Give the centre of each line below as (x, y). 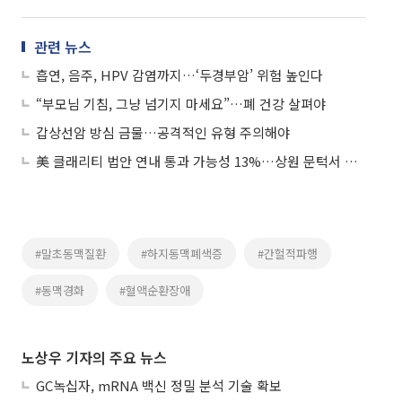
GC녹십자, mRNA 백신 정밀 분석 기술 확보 (159, 386)
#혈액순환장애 (155, 291)
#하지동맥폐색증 (182, 254)
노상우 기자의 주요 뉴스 (94, 358)
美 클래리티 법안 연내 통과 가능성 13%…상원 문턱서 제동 (351, 162)
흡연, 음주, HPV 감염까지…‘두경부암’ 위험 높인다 (179, 75)
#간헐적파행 (288, 254)
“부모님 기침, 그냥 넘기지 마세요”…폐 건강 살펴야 (181, 104)
